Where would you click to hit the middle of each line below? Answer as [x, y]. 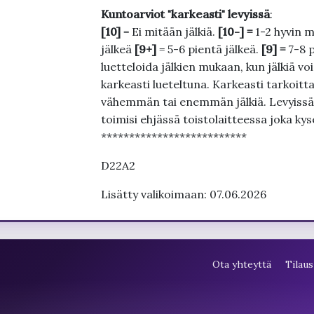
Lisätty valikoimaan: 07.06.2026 [183, 194]
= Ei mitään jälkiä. [169, 32]
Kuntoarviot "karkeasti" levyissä [185, 14]
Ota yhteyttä [242, 265]
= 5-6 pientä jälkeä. [209, 49]
